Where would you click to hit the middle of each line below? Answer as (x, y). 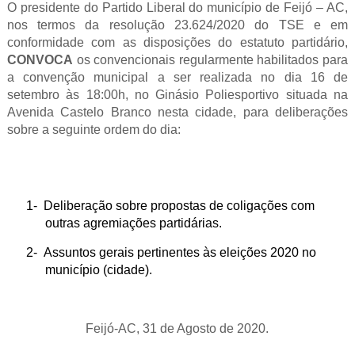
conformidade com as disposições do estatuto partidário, (177, 42)
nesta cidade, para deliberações (253, 112)
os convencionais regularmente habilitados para (210, 60)
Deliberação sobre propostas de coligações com (179, 206)
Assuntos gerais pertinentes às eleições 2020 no (179, 252)
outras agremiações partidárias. (133, 223)
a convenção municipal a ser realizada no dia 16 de (177, 77)
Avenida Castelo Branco (79, 112)
